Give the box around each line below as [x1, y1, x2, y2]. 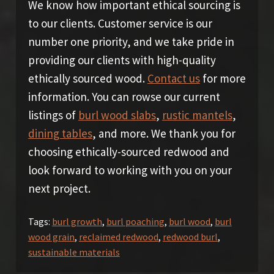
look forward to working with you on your [28, 162, 232, 177]
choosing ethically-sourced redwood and [28, 144, 229, 159]
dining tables [28, 125, 92, 141]
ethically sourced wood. [28, 70, 147, 86]
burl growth [51, 215, 102, 228]
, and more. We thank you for [92, 125, 235, 141]
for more [199, 70, 246, 86]
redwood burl [162, 230, 218, 243]
